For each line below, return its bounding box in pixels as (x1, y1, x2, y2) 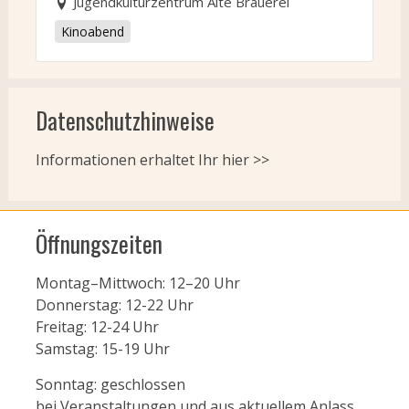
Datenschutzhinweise (35, 103, 215, 138)
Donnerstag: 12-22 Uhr (35, 295, 194, 316)
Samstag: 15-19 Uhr (35, 339, 170, 360)
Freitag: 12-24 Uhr (35, 317, 159, 338)
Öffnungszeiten (35, 226, 163, 261)
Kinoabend (60, 23, 124, 41)
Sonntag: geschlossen (35, 374, 185, 395)
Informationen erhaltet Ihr (35, 150, 222, 171)
